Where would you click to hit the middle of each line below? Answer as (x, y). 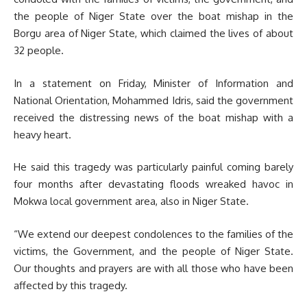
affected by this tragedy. (71, 285)
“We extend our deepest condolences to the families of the (153, 234)
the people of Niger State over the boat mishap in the (153, 16)
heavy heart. (42, 134)
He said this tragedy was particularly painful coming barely (153, 167)
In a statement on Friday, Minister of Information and (153, 83)
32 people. (39, 50)
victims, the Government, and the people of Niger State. (153, 251)
